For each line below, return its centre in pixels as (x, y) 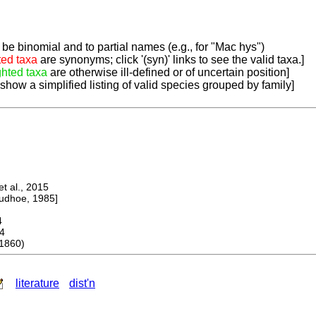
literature (37, 284)
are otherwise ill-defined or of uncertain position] (168, 73)
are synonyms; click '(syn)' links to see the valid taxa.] (171, 60)
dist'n (82, 284)
